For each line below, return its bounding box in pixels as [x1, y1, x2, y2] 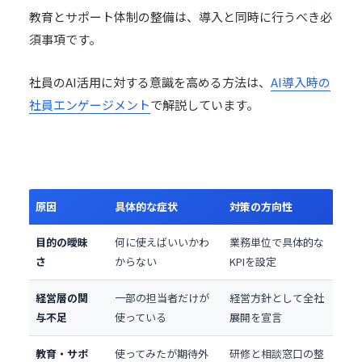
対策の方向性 [229, 199, 293, 214]
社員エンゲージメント [29, 96, 150, 113]
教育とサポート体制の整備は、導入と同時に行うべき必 [29, 8, 332, 25]
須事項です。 [29, 31, 101, 48]
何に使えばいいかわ [115, 234, 209, 250]
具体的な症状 [115, 199, 178, 214]
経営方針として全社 [229, 290, 324, 305]
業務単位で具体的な [229, 234, 324, 250]
